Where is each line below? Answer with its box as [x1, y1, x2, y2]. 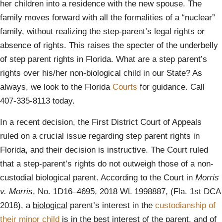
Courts [112, 82, 137, 92]
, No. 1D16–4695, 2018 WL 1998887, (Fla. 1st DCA [33, 187, 221, 196]
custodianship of [155, 201, 216, 210]
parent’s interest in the [67, 201, 155, 210]
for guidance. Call [137, 82, 205, 92]
